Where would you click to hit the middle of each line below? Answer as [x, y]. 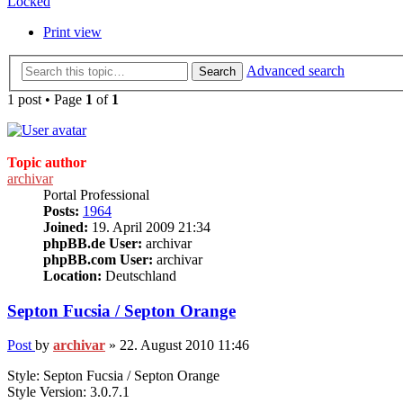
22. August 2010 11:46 [184, 345]
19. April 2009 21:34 [149, 227]
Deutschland [139, 276]
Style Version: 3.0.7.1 [68, 392]
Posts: [61, 211]
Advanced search [296, 71]
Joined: [66, 227]
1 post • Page [46, 99]
